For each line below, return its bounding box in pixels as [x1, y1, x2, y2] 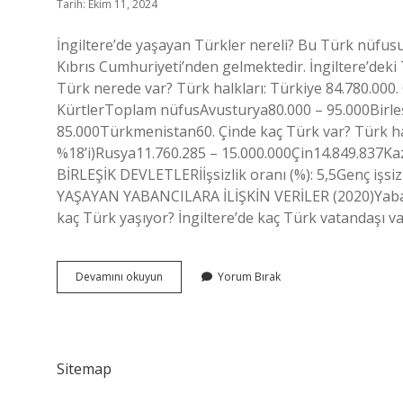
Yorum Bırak [218, 269, 281, 284]
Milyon [162, 300, 195, 316]
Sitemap [57, 359, 112, 379]
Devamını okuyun [76, 269, 163, 284]
